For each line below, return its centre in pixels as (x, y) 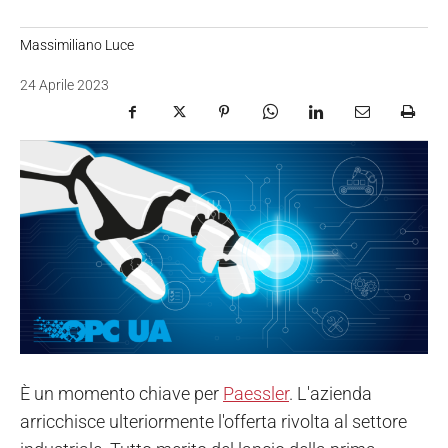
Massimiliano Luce (77, 44)
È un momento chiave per (121, 394)
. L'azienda (330, 394)
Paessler (256, 394)
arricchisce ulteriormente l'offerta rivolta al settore (213, 422)
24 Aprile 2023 (64, 85)
